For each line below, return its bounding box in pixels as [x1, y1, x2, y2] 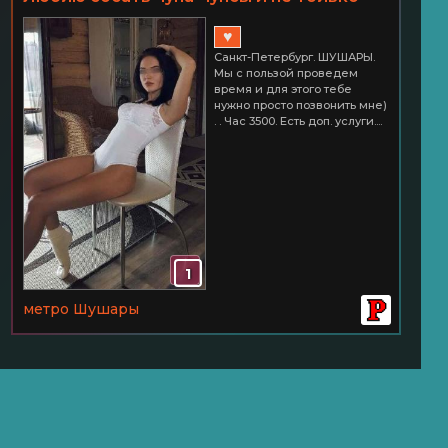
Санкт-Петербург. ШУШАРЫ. [214, 49, 375, 64]
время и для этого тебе [214, 81, 352, 96]
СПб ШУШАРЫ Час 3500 [23, 10, 235, 30]
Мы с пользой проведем [214, 65, 358, 80]
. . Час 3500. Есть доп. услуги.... [214, 113, 382, 128]
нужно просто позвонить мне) [214, 97, 387, 112]
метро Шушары [23, 299, 139, 318]
